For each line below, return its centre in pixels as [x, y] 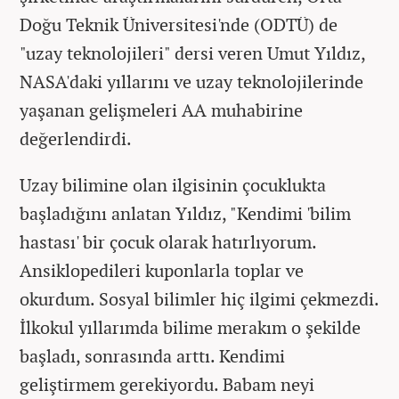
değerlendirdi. [76, 138]
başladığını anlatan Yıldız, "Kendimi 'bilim [185, 213]
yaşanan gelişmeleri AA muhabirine [161, 110]
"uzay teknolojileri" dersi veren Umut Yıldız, [192, 53]
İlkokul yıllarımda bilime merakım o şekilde [190, 327]
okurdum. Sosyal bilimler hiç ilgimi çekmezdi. [199, 298]
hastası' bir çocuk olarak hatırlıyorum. [168, 241]
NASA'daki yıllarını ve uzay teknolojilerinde [191, 81]
